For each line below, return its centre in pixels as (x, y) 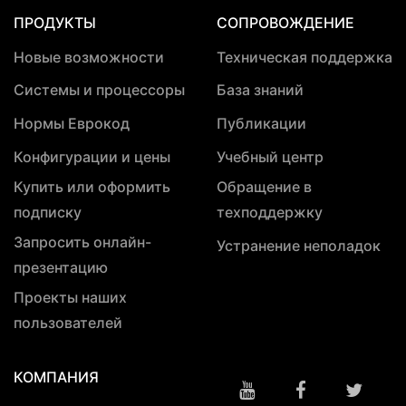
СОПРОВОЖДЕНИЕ (285, 23)
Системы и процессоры (99, 90)
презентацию (61, 267)
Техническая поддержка (304, 57)
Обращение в (264, 186)
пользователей (68, 322)
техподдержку (270, 212)
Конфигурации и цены (92, 157)
